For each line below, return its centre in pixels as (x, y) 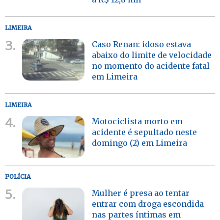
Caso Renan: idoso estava (142, 44)
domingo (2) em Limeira (140, 143)
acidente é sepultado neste (145, 132)
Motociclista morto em (137, 121)
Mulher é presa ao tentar (141, 193)
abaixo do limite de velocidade (152, 55)
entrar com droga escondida (148, 204)
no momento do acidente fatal (151, 66)
